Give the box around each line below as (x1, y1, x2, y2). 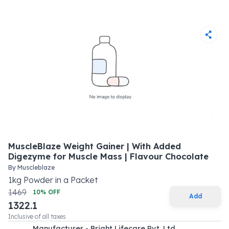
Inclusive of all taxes (8, 213, 66, 220)
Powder (24, 175, 53, 185)
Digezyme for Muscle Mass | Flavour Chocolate (8, 151, 209, 162)
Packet (71, 175, 98, 185)
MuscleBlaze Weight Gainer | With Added (8, 141, 181, 151)
